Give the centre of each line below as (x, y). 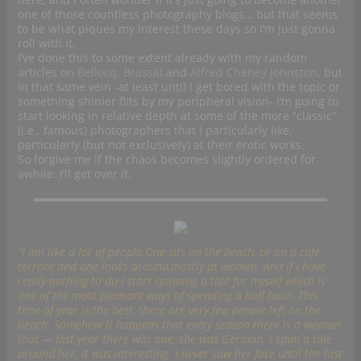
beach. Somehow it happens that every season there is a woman (179, 325)
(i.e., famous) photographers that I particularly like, (155, 131)
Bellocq (97, 73)
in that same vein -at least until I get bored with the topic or (178, 87)
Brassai (143, 73)
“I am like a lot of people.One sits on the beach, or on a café (168, 252)
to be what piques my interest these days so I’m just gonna (176, 29)
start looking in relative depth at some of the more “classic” (176, 116)
